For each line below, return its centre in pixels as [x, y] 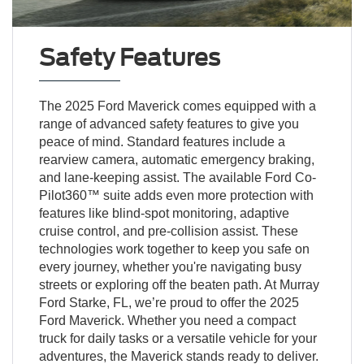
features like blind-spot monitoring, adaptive [164, 213]
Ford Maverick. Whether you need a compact [167, 320]
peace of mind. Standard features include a [162, 141]
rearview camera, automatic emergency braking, [176, 159]
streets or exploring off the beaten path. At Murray [179, 284]
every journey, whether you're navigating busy [170, 266]
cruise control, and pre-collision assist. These [168, 231]
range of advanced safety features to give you [169, 123]
